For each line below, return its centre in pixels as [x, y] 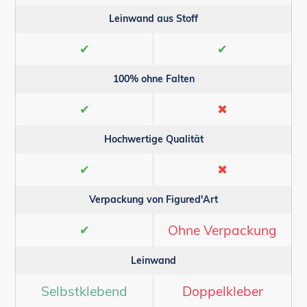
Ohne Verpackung [222, 231]
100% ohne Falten [153, 79]
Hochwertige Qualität [153, 139]
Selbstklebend [84, 292]
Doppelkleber [222, 292]
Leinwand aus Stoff [153, 19]
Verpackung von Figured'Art [153, 200]
